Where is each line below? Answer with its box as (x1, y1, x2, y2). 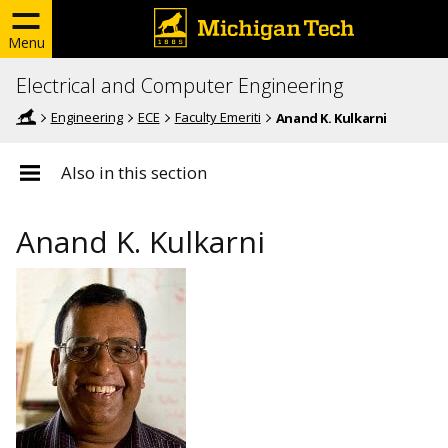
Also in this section (61, 161, 208, 184)
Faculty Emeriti (174, 108, 261, 126)
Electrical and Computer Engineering (16, 72, 343, 99)
